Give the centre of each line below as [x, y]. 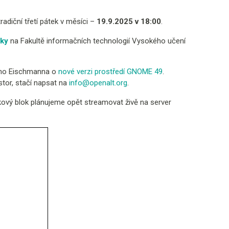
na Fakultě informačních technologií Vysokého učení [97, 41]
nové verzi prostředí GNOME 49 [110, 71]
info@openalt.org [98, 83]
